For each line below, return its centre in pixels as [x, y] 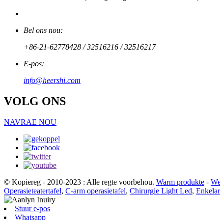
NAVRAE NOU [30, 122]
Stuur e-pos [32, 208]
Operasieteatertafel [33, 191]
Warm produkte [180, 182]
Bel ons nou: [43, 30]
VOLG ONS [35, 101]
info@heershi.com [52, 80]
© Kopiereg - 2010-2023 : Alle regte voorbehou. [79, 182]
